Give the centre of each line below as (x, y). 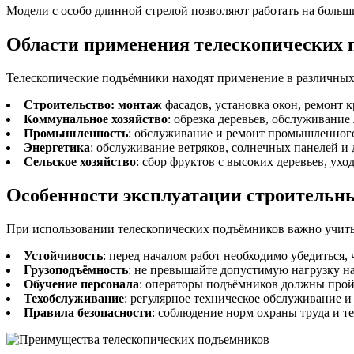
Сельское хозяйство (80, 162)
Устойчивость (63, 256)
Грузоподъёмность (76, 270)
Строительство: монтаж (93, 105)
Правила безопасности (88, 313)
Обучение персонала (81, 284)
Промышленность (76, 134)
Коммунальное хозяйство (96, 119)
